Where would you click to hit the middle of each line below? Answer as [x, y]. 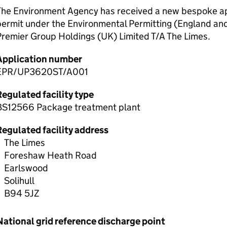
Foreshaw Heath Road [50, 155]
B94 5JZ [22, 193]
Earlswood [26, 168]
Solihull [19, 181]
